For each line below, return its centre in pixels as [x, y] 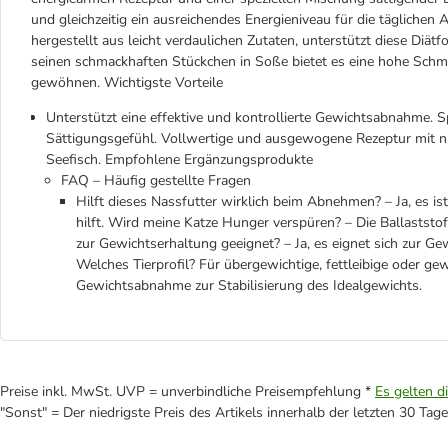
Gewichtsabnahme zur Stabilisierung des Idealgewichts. [249, 285]
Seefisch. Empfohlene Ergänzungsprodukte [179, 159]
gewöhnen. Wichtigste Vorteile [127, 82]
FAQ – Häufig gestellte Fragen [156, 180]
